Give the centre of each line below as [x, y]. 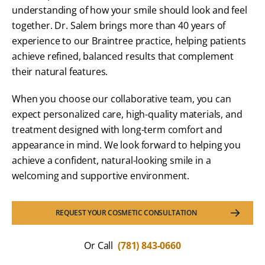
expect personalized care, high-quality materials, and [127, 114]
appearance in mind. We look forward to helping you [126, 145]
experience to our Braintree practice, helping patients [129, 41]
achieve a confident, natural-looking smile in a [112, 160]
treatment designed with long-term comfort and [117, 129]
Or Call [100, 245]
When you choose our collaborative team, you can [122, 98]
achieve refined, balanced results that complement [123, 56]
